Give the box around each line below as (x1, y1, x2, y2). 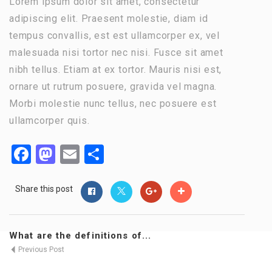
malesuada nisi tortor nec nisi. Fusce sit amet (9, 47, 223, 58)
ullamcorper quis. (9, 115, 90, 126)
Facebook (31, 143, 112, 166)
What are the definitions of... (9, 230, 151, 241)
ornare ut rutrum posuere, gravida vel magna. (9, 81, 217, 92)
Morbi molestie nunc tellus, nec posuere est (9, 98, 217, 109)
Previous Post (16, 245, 64, 254)
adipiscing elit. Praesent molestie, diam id (9, 13, 208, 24)
